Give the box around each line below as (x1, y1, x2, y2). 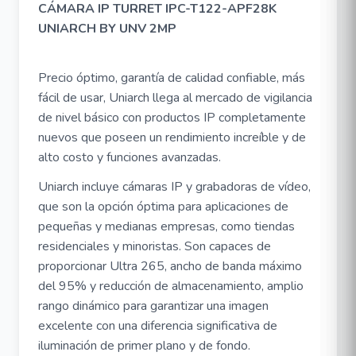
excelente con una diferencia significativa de (38, 317, 277, 335)
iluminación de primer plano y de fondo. (38, 337, 250, 354)
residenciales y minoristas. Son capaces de (38, 238, 271, 255)
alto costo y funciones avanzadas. (38, 149, 221, 166)
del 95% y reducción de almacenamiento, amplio (38, 277, 304, 295)
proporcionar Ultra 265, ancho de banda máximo (38, 257, 302, 275)
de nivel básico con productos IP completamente (38, 109, 306, 126)
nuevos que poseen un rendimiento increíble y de (38, 129, 306, 146)
